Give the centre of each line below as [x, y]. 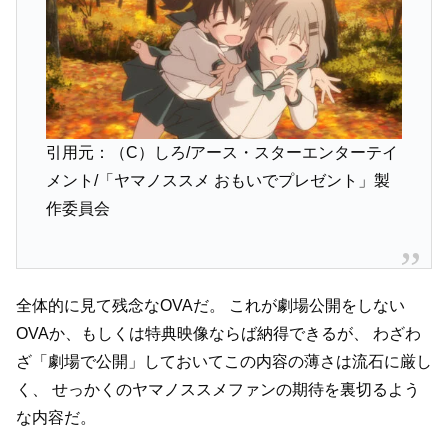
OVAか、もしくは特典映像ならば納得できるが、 [192, 333]
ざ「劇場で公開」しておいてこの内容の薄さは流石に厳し [224, 361]
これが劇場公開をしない [315, 305]
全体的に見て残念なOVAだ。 [120, 305]
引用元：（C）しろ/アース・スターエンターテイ [221, 153]
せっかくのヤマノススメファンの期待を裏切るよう [234, 389]
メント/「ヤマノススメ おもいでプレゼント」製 [217, 181]
